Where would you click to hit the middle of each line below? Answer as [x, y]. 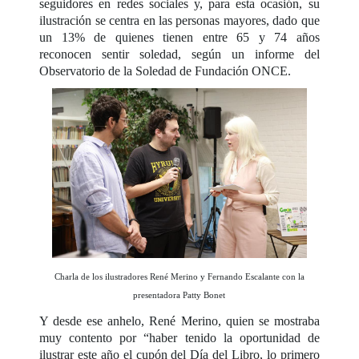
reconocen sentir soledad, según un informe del [179, 54]
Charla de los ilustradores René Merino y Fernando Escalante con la [179, 277]
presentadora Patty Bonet [179, 295]
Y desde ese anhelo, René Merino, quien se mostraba [179, 321]
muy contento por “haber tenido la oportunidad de [179, 338]
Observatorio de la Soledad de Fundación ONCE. [165, 71]
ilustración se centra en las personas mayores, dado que [179, 21]
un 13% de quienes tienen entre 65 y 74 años [179, 38]
